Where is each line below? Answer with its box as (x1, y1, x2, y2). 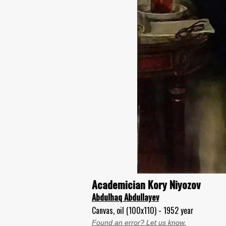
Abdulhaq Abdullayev (92, 191, 159, 203)
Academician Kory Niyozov (92, 177, 200, 192)
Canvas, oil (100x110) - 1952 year (92, 204, 194, 216)
